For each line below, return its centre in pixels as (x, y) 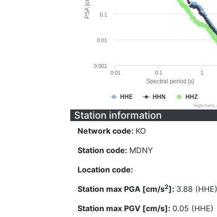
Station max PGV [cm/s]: (125, 208)
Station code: (103, 150)
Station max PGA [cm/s (121, 189)
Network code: (107, 131)
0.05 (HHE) (193, 208)
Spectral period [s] (170, 81)
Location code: (105, 170)
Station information (118, 115)
